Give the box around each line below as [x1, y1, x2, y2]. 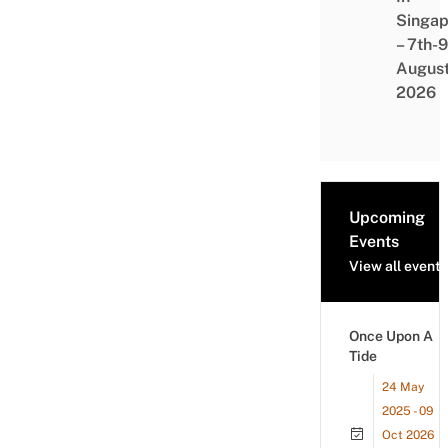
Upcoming [349, 208, 425, 227]
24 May [382, 380, 424, 394]
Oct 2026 [382, 428, 434, 442]
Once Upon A [349, 328, 433, 344]
